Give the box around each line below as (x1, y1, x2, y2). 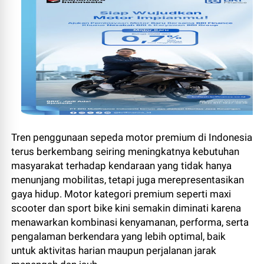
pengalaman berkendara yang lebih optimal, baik (11, 230, 226, 242)
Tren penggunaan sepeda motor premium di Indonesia (11, 131, 253, 143)
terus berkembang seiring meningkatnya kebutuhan (11, 145, 240, 157)
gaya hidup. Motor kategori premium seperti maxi (11, 187, 232, 200)
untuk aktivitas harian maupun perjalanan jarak (11, 244, 217, 256)
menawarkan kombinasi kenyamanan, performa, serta (11, 216, 249, 228)
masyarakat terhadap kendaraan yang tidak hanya (11, 159, 232, 171)
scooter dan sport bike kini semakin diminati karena (11, 202, 242, 214)
